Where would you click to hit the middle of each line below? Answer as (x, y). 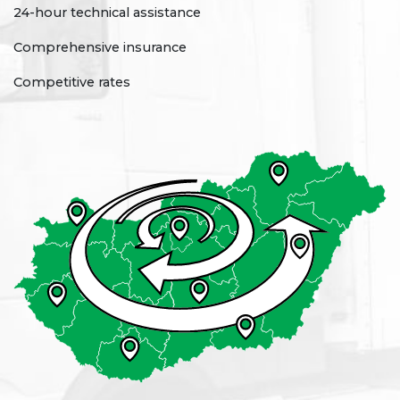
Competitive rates (72, 82)
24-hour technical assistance (107, 12)
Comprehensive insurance (100, 47)
